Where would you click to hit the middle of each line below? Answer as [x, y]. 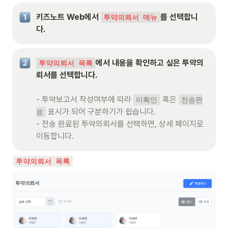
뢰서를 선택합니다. [67, 75]
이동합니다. [55, 136]
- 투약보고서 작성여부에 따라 [85, 99]
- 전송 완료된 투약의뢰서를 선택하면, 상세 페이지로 [120, 124]
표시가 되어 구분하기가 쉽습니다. [101, 111]
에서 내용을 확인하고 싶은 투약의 [149, 63]
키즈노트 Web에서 [68, 17]
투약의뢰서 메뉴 [131, 17]
